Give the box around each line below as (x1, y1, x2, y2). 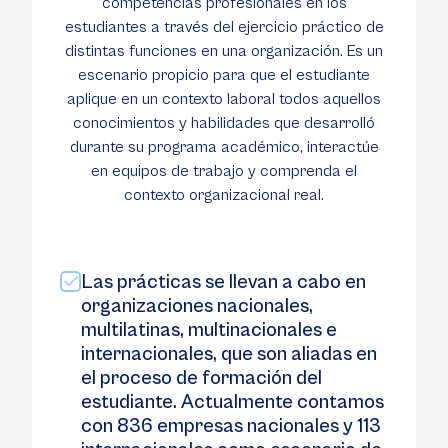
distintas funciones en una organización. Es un (65, 42, 383, 60)
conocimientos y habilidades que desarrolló (73, 114, 375, 132)
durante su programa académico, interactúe (69, 138, 379, 156)
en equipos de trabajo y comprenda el (91, 162, 357, 180)
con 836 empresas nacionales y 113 (81, 415, 381, 438)
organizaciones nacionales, (81, 295, 313, 318)
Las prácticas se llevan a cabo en (81, 271, 366, 294)
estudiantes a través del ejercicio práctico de (64, 18, 384, 36)
